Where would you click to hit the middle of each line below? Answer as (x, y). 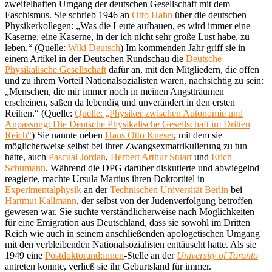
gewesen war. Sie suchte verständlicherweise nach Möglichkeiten (130, 211)
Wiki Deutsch (94, 47)
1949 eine (25, 255)
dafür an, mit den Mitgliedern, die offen (183, 69)
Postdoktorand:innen (84, 255)
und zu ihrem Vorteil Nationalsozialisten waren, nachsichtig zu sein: (134, 80)
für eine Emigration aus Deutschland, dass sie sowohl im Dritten (127, 222)
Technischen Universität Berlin (169, 189)
